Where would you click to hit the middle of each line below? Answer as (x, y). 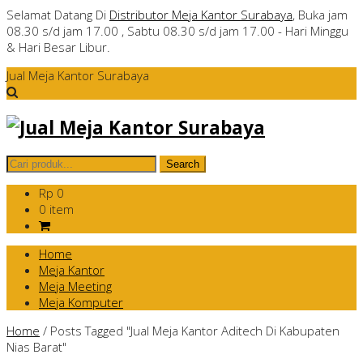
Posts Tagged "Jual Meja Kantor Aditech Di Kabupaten (195, 331)
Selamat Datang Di (58, 15)
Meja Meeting (75, 286)
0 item (56, 209)
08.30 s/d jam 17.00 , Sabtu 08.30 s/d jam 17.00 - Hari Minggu (177, 31)
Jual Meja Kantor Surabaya (78, 75)
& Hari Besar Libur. (58, 47)
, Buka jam (320, 15)
